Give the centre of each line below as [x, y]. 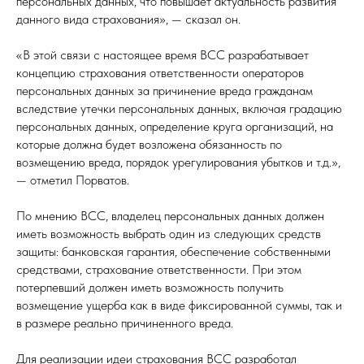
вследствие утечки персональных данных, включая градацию [179, 108]
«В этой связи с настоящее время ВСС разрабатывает [162, 55]
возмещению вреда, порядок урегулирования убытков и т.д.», [178, 162]
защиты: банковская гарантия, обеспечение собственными [173, 251]
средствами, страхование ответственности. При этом [159, 269]
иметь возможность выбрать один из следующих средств [169, 234]
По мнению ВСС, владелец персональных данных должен [170, 216]
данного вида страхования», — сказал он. [128, 19]
